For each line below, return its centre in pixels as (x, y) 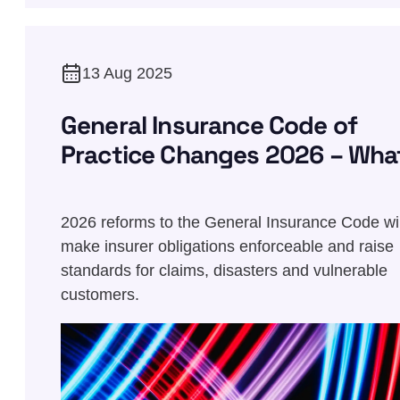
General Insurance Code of (209, 125)
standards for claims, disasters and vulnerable (224, 270)
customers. (100, 294)
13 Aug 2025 (127, 73)
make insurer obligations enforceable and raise (227, 246)
